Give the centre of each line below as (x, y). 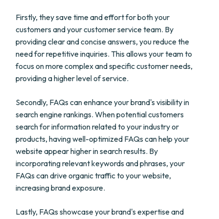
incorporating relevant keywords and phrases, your (100, 163)
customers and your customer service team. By (95, 29)
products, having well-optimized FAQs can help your (102, 139)
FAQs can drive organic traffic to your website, (93, 175)
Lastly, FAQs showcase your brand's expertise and (100, 212)
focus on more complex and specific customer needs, (104, 66)
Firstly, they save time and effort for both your (93, 17)
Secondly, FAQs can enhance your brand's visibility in (102, 102)
